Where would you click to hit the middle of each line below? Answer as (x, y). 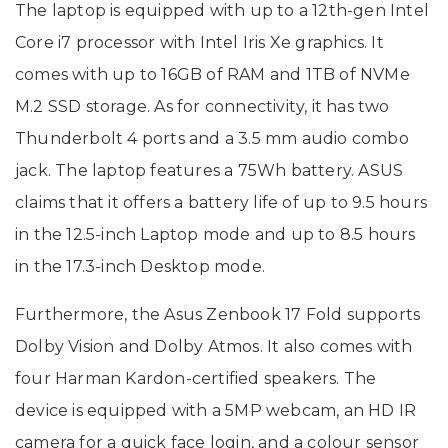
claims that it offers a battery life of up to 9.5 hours (221, 202)
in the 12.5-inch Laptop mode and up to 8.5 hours (215, 234)
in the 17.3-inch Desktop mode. (140, 266)
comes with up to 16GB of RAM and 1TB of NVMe (212, 74)
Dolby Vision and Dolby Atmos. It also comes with (214, 346)
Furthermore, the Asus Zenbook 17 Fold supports (218, 314)
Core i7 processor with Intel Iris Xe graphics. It (199, 42)
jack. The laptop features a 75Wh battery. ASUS (209, 170)
